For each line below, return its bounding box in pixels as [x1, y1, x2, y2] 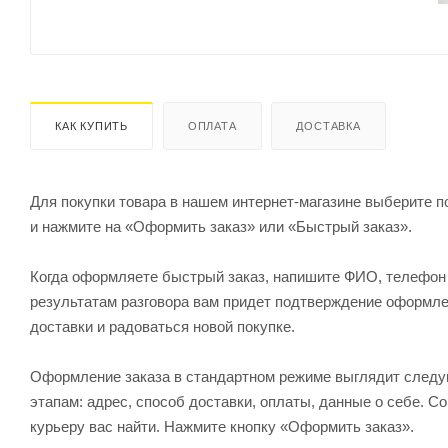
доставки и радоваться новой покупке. [30, 317, 295, 335]
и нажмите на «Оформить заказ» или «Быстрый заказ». [30, 217, 412, 235]
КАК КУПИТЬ [55, 119, 128, 132]
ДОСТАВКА [296, 119, 361, 132]
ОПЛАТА [187, 119, 237, 132]
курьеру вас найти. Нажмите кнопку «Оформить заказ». [30, 417, 414, 435]
